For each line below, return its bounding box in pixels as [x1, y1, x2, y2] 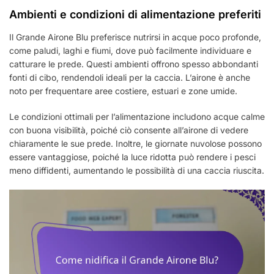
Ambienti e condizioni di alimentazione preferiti [9, 7, 261, 21]
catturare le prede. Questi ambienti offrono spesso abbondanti [9, 58, 258, 69]
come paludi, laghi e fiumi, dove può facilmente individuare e [9, 45, 251, 56]
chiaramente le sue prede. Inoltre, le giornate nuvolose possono [9, 138, 262, 149]
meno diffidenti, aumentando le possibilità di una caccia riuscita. [9, 165, 264, 176]
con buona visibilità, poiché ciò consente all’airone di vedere [9, 124, 248, 135]
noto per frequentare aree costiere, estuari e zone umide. [9, 85, 237, 96]
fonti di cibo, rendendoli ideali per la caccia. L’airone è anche [9, 72, 250, 83]
